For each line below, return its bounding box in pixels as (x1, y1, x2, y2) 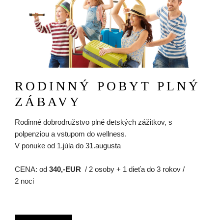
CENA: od (15, 165, 49, 174)
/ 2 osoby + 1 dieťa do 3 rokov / (81, 165, 185, 174)
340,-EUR (49, 165, 81, 174)
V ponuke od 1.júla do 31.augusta (15, 141, 121, 150)
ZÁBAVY (15, 95, 82, 110)
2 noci (15, 177, 34, 186)
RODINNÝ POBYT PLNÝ (15, 79, 200, 94)
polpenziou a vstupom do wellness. (15, 130, 127, 138)
